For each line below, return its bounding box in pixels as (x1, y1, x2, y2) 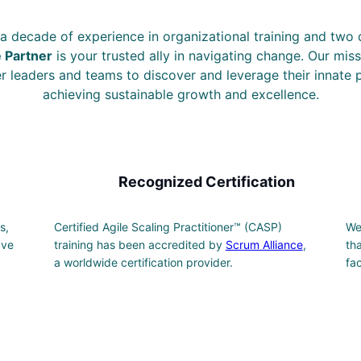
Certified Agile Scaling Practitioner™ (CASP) (53, 220, 282, 234)
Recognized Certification (118, 173, 295, 191)
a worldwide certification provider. (53, 255, 233, 270)
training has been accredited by (53, 238, 226, 252)
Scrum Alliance (225, 238, 303, 252)
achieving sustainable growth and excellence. (42, 86, 319, 103)
